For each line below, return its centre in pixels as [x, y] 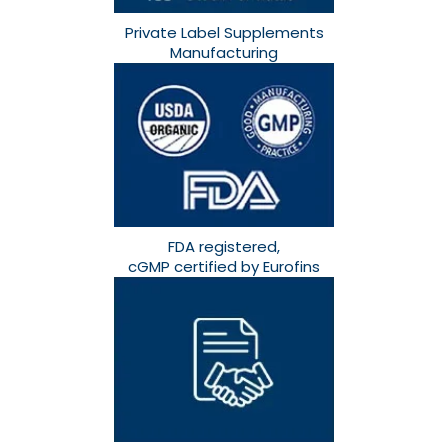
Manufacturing [224, 52]
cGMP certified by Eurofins [224, 267]
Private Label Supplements [224, 32]
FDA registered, [224, 247]
